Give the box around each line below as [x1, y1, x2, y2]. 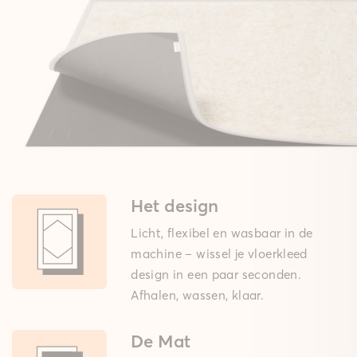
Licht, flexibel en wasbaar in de [131, 226, 313, 241]
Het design [131, 194, 219, 218]
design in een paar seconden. [131, 267, 302, 283]
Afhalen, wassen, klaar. [131, 288, 265, 304]
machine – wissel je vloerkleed [131, 246, 308, 262]
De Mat [131, 330, 191, 353]
